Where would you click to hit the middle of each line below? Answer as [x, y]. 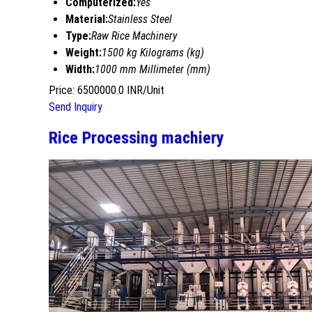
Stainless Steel [140, 19]
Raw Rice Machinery [134, 36]
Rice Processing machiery [136, 138]
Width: [80, 69]
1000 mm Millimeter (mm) [153, 69]
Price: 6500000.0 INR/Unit [107, 90]
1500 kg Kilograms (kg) [153, 52]
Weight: [84, 52]
